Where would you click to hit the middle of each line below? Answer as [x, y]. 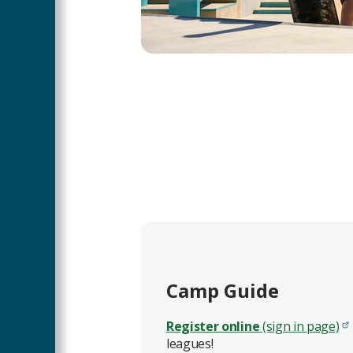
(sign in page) [299, 327]
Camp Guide [223, 291]
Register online [213, 327]
